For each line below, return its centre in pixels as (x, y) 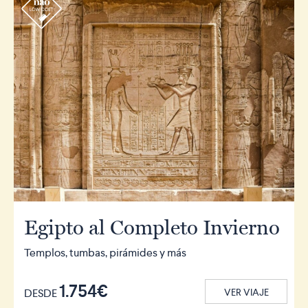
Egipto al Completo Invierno (152, 228)
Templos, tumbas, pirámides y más (105, 253)
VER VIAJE (246, 293)
